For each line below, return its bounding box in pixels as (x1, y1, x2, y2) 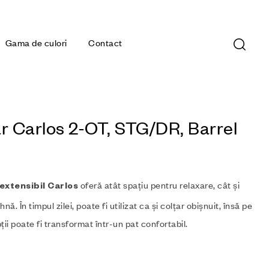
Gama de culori (5, 37, 67, 49)
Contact (88, 37, 122, 49)
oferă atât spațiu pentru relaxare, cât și (78, 179, 240, 190)
